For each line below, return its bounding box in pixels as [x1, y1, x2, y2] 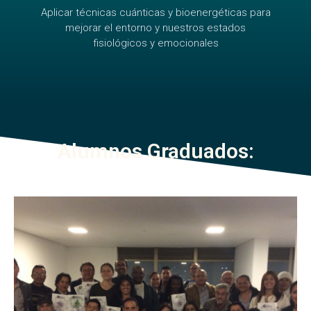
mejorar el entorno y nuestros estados [65, 22, 246, 34]
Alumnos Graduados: [57, 139, 254, 163]
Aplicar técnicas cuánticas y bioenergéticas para [40, 6, 271, 19]
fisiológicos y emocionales [92, 37, 219, 49]
